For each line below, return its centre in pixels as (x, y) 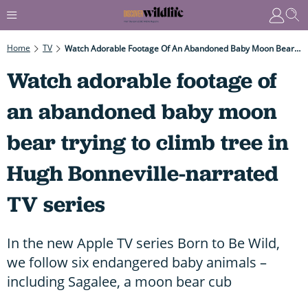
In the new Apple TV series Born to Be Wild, (143, 243)
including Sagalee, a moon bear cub (119, 281)
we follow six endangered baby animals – (137, 262)
